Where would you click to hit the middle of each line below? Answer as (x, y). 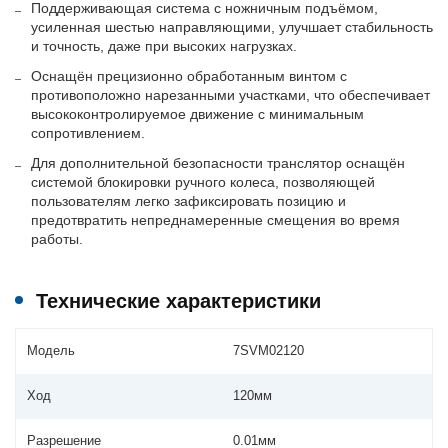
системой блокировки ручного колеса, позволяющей (202, 181)
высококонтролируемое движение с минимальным (197, 113)
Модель (51, 351)
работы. (56, 238)
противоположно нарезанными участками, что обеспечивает (230, 94)
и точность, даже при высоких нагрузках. (163, 45)
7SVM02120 (269, 351)
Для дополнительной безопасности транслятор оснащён (217, 162)
